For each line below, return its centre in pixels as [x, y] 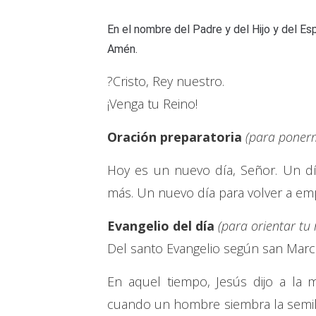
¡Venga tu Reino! [152, 104]
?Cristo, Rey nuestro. [166, 81]
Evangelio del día [161, 226]
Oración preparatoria [175, 137]
